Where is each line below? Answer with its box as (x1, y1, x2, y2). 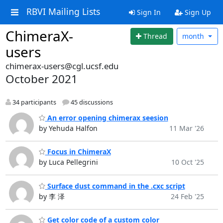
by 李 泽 (38, 191, 65, 201)
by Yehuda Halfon (38, 123, 98, 133)
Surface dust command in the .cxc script (45, 181, 185, 191)
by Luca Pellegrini (38, 157, 98, 167)
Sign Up (182, 7, 211, 17)
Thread (143, 31, 168, 41)
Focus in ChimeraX (45, 147, 111, 157)
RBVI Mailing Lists (26, 5, 100, 18)
